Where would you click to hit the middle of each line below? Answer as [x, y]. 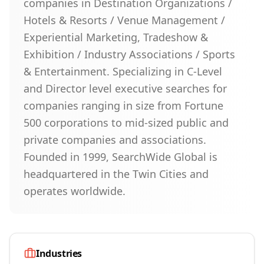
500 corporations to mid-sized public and [126, 123]
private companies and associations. [115, 140]
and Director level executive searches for [125, 88]
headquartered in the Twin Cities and [116, 174]
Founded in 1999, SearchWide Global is [121, 157]
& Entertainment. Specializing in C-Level [123, 71]
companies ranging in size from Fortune [123, 105]
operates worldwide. [75, 191]
